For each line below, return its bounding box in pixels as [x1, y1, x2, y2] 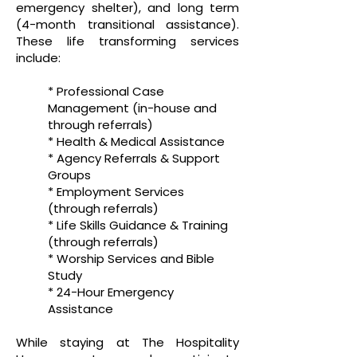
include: [16, 49, 61, 66]
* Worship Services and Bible [48, 250, 214, 267]
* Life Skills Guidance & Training [48, 217, 228, 233]
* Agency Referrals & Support [48, 150, 220, 167]
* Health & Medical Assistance [48, 133, 225, 150]
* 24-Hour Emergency [48, 284, 174, 300]
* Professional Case [48, 83, 164, 100]
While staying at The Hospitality [16, 334, 239, 351]
